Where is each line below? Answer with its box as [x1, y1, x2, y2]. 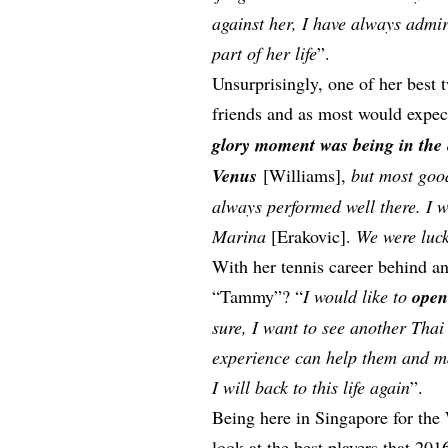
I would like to [303, 283, 413, 308]
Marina [212, 223, 272, 248]
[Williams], [257, 162, 352, 187]
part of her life [212, 40, 318, 65]
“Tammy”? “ [212, 283, 304, 308]
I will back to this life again [212, 374, 411, 399]
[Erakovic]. [271, 223, 357, 248]
